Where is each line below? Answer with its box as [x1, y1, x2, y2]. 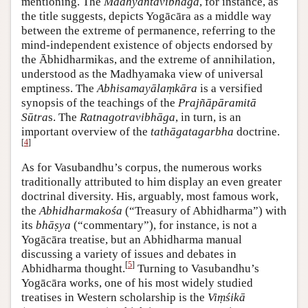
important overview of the [21, 124, 151, 138]
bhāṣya [36, 218, 71, 232]
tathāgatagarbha [151, 124, 234, 138]
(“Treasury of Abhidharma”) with [122, 203, 287, 217]
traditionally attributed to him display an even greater [21, 175, 282, 188]
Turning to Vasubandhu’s [135, 261, 259, 275]
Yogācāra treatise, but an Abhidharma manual [21, 232, 242, 246]
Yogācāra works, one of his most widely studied [21, 276, 253, 289]
